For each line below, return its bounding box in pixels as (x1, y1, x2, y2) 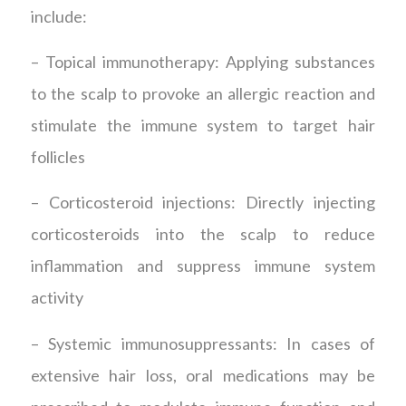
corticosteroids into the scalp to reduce (30, 224, 376, 245)
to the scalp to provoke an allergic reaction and (30, 83, 376, 104)
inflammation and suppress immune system (30, 256, 376, 276)
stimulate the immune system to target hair (30, 115, 376, 136)
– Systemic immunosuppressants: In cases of (30, 333, 376, 353)
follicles (30, 147, 85, 168)
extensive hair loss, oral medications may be (30, 364, 376, 385)
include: (30, 5, 87, 26)
